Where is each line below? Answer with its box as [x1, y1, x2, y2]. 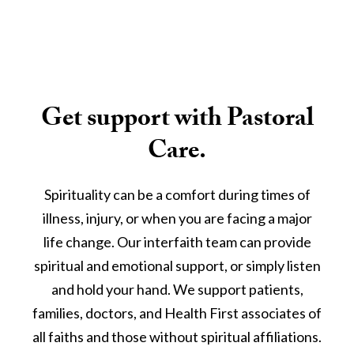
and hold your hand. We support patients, [51, 281, 303, 298]
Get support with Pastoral [40, 100, 314, 142]
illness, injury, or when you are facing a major [42, 209, 312, 227]
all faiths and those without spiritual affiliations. [32, 328, 322, 345]
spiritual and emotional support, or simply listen [33, 257, 321, 274]
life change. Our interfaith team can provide [43, 233, 311, 250]
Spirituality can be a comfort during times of [43, 186, 311, 203]
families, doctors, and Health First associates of [32, 304, 322, 322]
